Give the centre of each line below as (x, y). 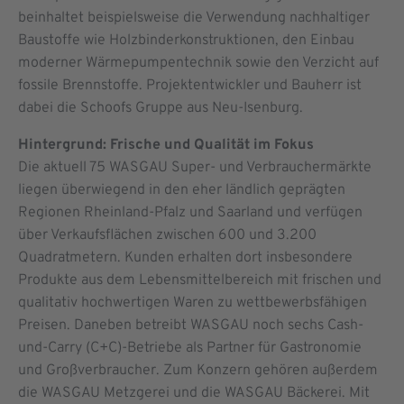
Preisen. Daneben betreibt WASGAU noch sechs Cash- (191, 326)
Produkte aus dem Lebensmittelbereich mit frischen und (200, 281)
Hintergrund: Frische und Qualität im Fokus (166, 146)
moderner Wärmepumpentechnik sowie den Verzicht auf (198, 64)
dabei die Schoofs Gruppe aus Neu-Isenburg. (161, 109)
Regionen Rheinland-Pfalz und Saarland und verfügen (190, 213)
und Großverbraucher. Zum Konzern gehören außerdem (198, 371)
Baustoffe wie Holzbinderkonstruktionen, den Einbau (186, 41)
